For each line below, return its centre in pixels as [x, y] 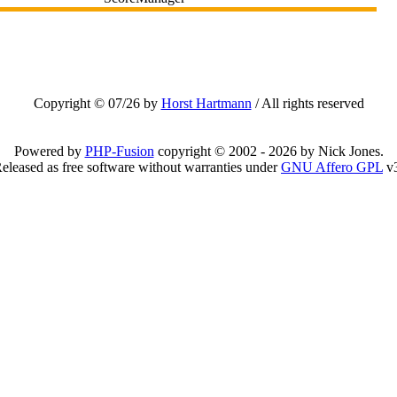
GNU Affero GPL [332, 167]
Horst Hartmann [206, 103]
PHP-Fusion [119, 151]
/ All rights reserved [307, 103]
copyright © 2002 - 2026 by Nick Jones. [269, 151]
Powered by [49, 151]
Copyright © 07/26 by [97, 103]
